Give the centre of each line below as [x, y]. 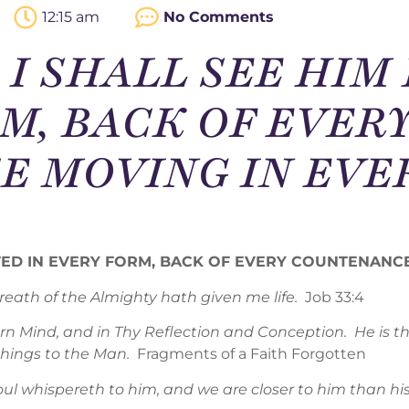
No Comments [219, 17]
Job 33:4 [331, 297]
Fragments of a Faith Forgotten [252, 354]
